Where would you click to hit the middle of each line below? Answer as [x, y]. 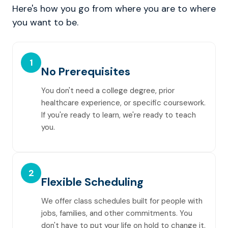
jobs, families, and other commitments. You [117, 213]
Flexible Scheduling [92, 182]
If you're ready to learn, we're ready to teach [119, 115]
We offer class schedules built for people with [122, 201]
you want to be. [45, 22]
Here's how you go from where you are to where [114, 9]
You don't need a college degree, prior [108, 91]
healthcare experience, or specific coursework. [123, 103]
